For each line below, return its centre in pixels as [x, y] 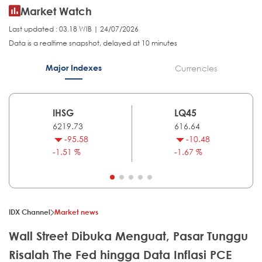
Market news [76, 212]
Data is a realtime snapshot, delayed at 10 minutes [93, 43]
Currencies [196, 68]
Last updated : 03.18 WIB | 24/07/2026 [74, 29]
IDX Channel [30, 212]
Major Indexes [73, 68]
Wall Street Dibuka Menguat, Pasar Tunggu [128, 236]
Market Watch [56, 11]
